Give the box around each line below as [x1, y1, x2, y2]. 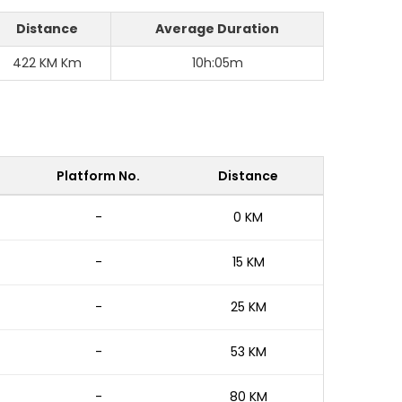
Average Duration [155, 20, 279, 38]
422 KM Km [12, 54, 82, 72]
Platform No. [57, 167, 141, 185]
